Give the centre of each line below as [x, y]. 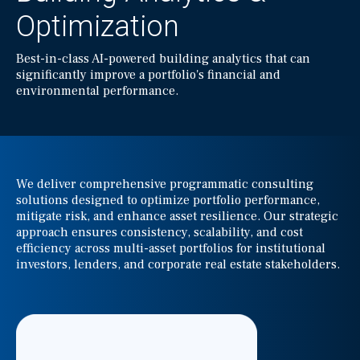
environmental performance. [97, 91]
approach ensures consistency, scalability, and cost [160, 232]
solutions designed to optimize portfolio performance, [168, 200]
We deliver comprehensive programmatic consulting [165, 184]
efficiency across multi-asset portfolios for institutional [171, 248]
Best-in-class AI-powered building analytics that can [163, 59]
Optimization [98, 27]
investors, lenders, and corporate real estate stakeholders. [178, 264]
